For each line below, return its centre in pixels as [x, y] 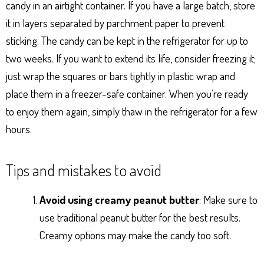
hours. [19, 129]
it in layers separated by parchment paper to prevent [115, 23]
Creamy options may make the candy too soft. [135, 235]
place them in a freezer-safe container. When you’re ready [127, 93]
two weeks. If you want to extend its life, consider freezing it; [131, 58]
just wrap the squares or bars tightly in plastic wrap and [121, 76]
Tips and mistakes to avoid [84, 170]
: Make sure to [228, 199]
